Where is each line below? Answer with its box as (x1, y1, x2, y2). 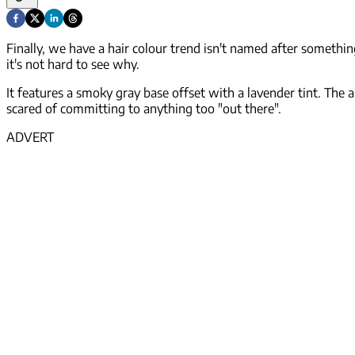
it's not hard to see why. (6, 56, 139, 73)
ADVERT (6, 129, 54, 146)
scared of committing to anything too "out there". (6, 101, 281, 117)
